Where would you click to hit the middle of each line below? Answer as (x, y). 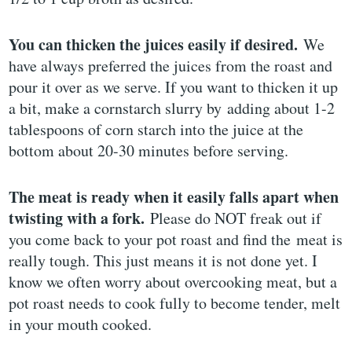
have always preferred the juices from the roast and (171, 65)
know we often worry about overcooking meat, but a (173, 281)
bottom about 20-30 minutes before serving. (149, 150)
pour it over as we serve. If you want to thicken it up (174, 86)
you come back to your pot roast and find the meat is (176, 239)
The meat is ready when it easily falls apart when (174, 196)
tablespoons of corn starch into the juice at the (156, 129)
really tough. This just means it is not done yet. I (163, 260)
